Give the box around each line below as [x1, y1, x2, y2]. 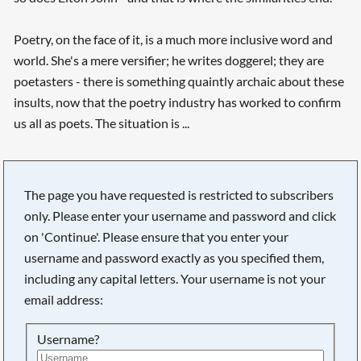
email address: [24, 291, 104, 307]
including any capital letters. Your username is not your [24, 270, 326, 286]
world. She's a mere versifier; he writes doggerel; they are [13, 52, 324, 68]
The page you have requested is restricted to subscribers [24, 186, 334, 202]
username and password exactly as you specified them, [24, 249, 325, 265]
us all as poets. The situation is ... [13, 115, 189, 131]
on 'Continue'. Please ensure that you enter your [24, 228, 289, 244]
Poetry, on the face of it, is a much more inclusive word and [13, 31, 333, 48]
